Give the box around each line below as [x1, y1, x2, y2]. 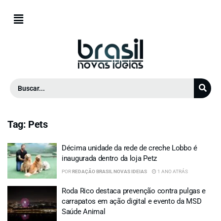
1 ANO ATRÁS [156, 169, 188, 175]
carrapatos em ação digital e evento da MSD [62, 196, 202, 206]
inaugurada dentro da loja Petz [62, 154, 157, 163]
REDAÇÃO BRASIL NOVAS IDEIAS [72, 169, 147, 175]
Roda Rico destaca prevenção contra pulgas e [62, 186, 206, 195]
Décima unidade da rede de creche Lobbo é [62, 144, 197, 153]
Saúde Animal [62, 207, 106, 216]
